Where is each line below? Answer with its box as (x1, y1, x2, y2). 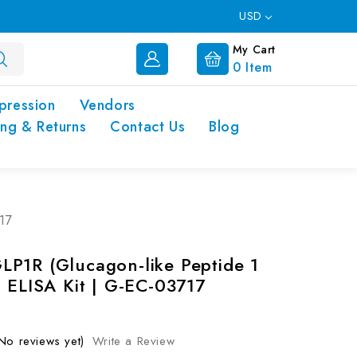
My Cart (232, 41, 276, 57)
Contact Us (110, 116, 186, 137)
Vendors (79, 95, 135, 116)
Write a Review (92, 332, 175, 350)
